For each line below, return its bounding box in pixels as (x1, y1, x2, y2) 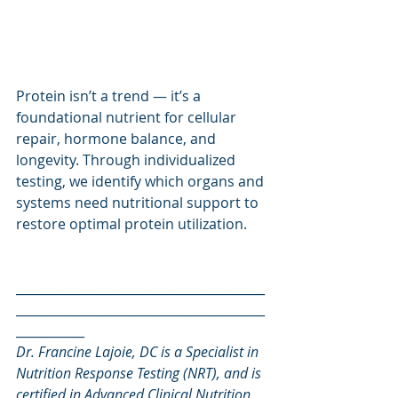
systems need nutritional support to (16, 193, 262, 213)
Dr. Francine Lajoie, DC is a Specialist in (16, 342, 262, 362)
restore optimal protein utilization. (16, 214, 247, 235)
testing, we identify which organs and (16, 171, 267, 192)
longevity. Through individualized (16, 150, 239, 171)
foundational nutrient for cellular (16, 107, 240, 128)
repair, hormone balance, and (16, 129, 219, 149)
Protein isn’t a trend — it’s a (16, 86, 204, 107)
